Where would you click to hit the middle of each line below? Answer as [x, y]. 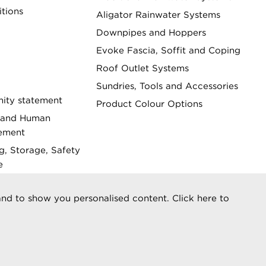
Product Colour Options [149, 104]
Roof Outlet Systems [142, 68]
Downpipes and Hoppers [151, 33]
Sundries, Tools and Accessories [167, 86]
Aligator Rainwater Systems [158, 15]
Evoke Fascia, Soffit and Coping [168, 50]
